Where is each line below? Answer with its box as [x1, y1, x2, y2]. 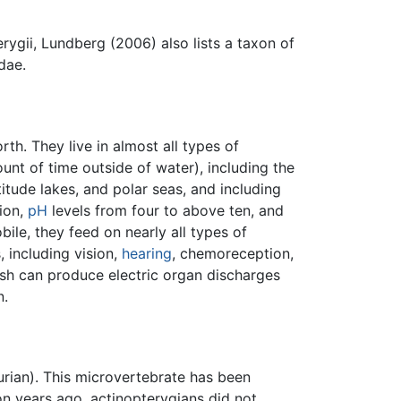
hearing [122, 243, 172, 262]
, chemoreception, [172, 243, 294, 262]
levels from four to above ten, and [47, 200, 284, 219]
